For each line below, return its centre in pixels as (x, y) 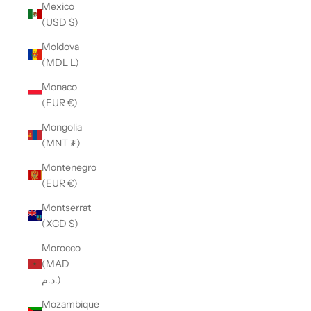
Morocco (61, 247)
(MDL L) (60, 62)
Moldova (60, 46)
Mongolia (62, 127)
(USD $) (60, 22)
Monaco (59, 86)
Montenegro (69, 167)
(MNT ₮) (61, 143)
